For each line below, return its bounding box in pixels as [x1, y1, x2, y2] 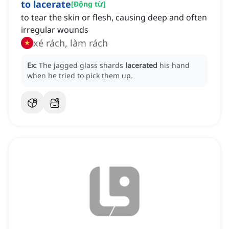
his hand [159, 60, 190, 71]
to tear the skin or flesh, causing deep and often [21, 12, 207, 24]
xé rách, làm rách [33, 37, 108, 50]
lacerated [125, 60, 157, 71]
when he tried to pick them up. [27, 71, 133, 81]
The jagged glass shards [39, 60, 125, 71]
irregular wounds [21, 24, 88, 36]
